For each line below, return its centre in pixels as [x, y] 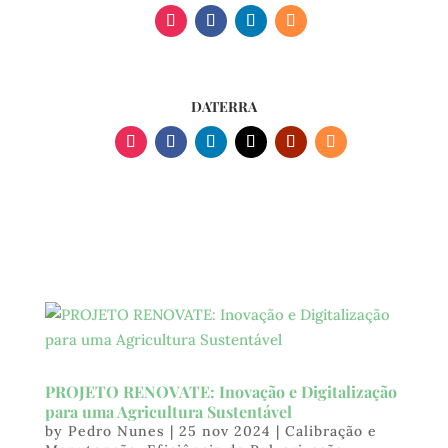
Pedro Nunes [116, 431]
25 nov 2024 [224, 431]
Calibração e [330, 431]
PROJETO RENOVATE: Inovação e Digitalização [220, 392]
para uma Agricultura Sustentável [168, 412]
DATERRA [223, 107]
